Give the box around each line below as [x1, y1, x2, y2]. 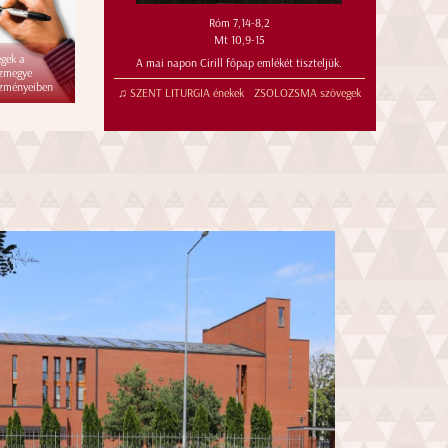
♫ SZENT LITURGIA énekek [117, 85, 254, 100]
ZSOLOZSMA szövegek [253, 85, 361, 100]
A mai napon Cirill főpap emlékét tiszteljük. [136, 55, 343, 70]
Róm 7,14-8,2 [208, 15, 270, 30]
